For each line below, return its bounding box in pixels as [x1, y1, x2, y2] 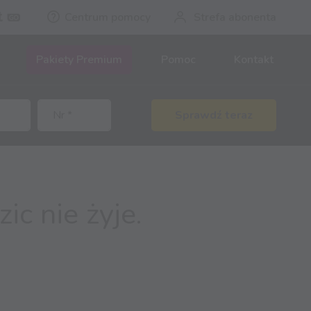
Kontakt [233, 52, 274, 68]
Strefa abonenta [194, 10, 276, 25]
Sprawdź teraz [175, 108, 253, 124]
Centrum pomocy [65, 10, 151, 25]
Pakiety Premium [36, 52, 123, 68]
